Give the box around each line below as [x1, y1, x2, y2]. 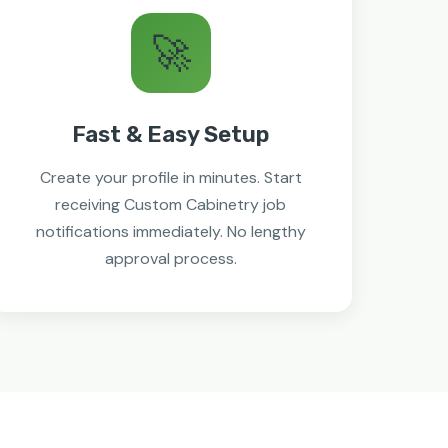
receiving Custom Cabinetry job [55, 194, 287, 215]
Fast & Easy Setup [72, 121, 270, 148]
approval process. [104, 248, 237, 269]
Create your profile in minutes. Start [39, 167, 302, 188]
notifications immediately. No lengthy [35, 221, 306, 242]
